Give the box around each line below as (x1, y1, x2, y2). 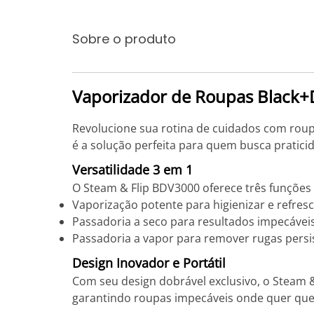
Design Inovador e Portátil (72, 254, 226, 271)
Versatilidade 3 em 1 (72, 161, 193, 178)
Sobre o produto (72, 30, 176, 48)
